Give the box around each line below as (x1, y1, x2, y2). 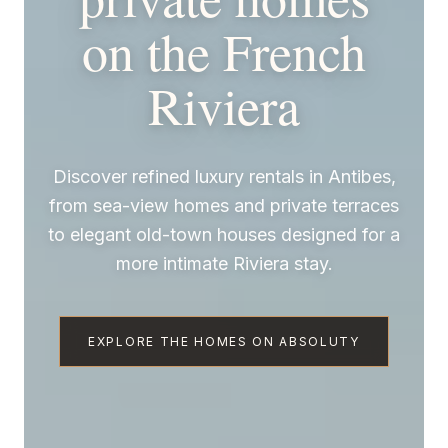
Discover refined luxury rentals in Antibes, (52, 165, 396, 187)
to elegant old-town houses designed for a (48, 223, 400, 245)
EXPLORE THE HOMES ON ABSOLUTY (88, 333, 360, 349)
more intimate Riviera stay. (115, 252, 333, 274)
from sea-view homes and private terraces (49, 194, 399, 216)
